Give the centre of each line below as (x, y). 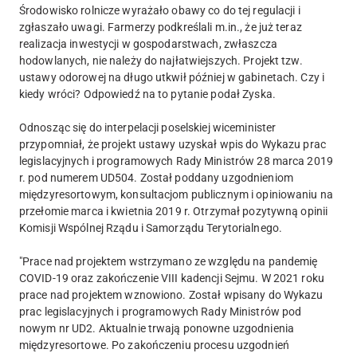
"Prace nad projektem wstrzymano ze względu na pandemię (169, 262)
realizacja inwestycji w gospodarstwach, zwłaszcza (148, 44)
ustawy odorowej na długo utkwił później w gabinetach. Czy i (172, 78)
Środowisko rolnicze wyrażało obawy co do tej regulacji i (160, 11)
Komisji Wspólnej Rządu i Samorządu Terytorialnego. (151, 228)
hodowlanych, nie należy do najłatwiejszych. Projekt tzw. (161, 61)
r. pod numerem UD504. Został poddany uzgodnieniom (156, 178)
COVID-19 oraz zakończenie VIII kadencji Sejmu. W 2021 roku (172, 279)
